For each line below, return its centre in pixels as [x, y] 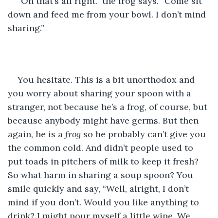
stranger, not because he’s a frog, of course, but [109, 107]
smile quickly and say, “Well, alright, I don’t [100, 188]
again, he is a [36, 134]
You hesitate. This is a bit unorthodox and [107, 79]
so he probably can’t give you [145, 134]
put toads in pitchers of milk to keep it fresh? [104, 161]
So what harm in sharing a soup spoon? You [102, 175]
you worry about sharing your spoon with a [101, 93]
